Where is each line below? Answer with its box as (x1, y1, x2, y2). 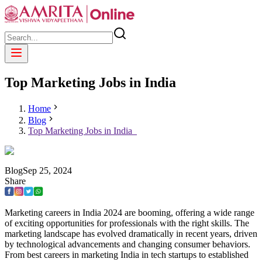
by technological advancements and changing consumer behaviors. (5, 239, 250, 249)
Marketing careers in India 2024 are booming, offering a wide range (5, 207, 254, 218)
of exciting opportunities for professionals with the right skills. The (5, 218, 249, 228)
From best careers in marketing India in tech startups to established (5, 249, 249, 260)
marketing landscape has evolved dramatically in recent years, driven (5, 228, 257, 239)
